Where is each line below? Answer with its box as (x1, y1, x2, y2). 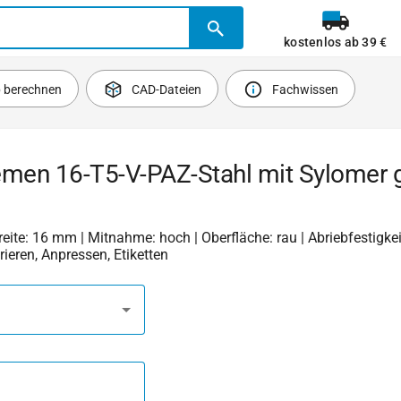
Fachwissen (271, 82, 338, 97)
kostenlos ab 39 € (284, 35, 388, 49)
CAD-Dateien (132, 82, 202, 97)
